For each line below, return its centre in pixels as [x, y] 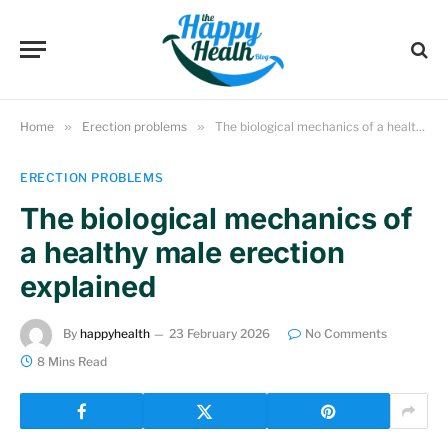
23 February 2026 [219, 334]
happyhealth [115, 334]
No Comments [346, 334]
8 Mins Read [72, 361]
